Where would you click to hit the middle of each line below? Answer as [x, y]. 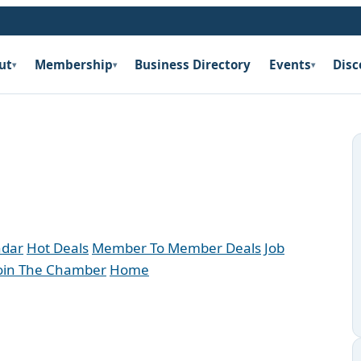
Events [290, 64]
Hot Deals [58, 248]
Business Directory [193, 64]
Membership [73, 64]
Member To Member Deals [176, 248]
